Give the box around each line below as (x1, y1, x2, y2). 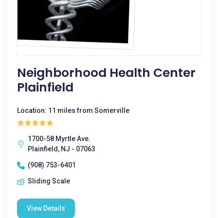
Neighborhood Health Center (17, 64, 196, 81)
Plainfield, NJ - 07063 (28, 145, 95, 153)
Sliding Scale (28, 177, 70, 185)
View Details (27, 204, 65, 212)
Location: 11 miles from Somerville (17, 107, 129, 114)
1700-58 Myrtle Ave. (28, 135, 91, 143)
